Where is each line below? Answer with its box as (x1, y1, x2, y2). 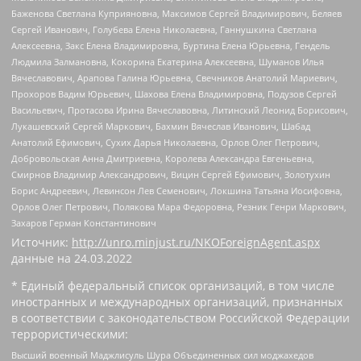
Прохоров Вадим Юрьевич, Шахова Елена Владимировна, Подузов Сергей (11, 88, 337, 101)
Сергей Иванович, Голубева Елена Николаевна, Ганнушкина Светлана (11, 23, 317, 36)
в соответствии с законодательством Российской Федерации (11, 310, 350, 326)
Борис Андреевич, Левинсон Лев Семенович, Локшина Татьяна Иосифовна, (11, 185, 342, 197)
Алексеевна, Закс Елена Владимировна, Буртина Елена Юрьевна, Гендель (11, 39, 330, 52)
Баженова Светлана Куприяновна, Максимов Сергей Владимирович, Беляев (11, 7, 342, 20)
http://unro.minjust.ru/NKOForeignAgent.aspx (72, 234, 320, 251)
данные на (11, 251, 74, 267)
